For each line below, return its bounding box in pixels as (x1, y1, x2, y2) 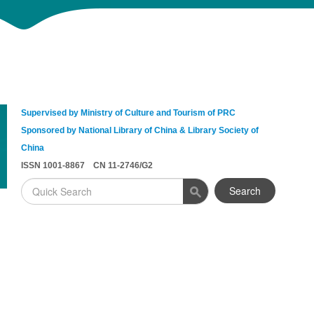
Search (228, 184, 261, 198)
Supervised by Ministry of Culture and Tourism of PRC (20, 108, 235, 118)
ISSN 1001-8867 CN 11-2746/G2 (20, 161, 153, 170)
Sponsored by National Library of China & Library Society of (20, 125, 259, 135)
